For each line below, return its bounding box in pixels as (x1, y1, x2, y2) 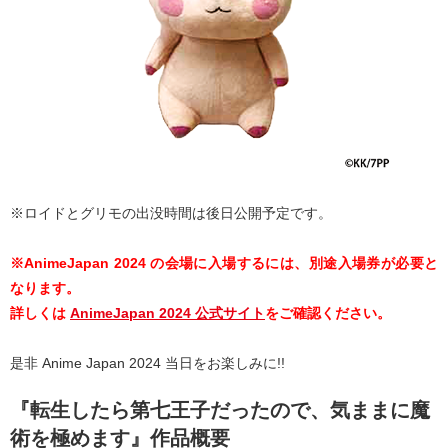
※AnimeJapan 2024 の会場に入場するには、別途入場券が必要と (10, 254, 438, 271)
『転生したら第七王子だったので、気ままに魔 (10, 398, 430, 421)
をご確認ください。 (265, 304, 391, 321)
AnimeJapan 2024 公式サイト (70, 304, 265, 321)
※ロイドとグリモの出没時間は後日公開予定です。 (10, 204, 332, 221)
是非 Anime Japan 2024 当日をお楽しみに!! (10, 354, 285, 371)
